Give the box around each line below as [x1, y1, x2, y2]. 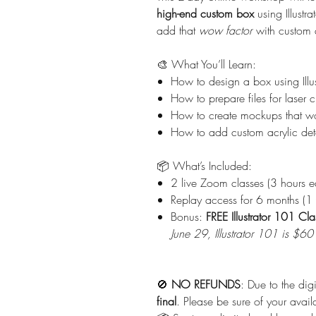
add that [157, 22, 199, 38]
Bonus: [171, 208, 206, 224]
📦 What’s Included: [157, 157, 252, 174]
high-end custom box [157, 5, 257, 21]
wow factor [199, 22, 252, 38]
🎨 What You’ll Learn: [157, 56, 256, 72]
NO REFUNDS [171, 276, 241, 292]
